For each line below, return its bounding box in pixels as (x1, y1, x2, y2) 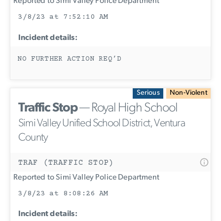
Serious (136, 89, 160, 97)
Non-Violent (170, 89, 207, 97)
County (18, 132, 48, 144)
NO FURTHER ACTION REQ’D (17, 55, 122, 63)
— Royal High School (77, 101, 178, 115)
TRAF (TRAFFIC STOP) (18, 158, 114, 167)
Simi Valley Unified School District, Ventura (18, 117, 185, 129)
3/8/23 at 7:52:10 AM (18, 13, 109, 22)
